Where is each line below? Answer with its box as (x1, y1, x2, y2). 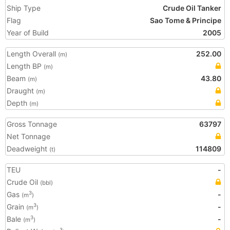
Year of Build (7, 28, 49, 37)
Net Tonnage (7, 132, 50, 141)
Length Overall (7, 49, 58, 58)
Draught (7, 86, 36, 95)
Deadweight (7, 144, 49, 153)
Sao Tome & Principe (150, 16, 221, 25)
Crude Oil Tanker (163, 4, 221, 12)
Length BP (7, 62, 44, 70)
